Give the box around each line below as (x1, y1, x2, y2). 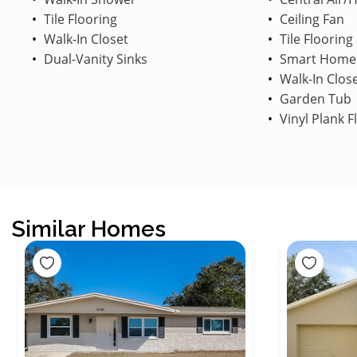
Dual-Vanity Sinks (41, 49, 147, 68)
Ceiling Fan (276, 10, 344, 28)
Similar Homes (12, 215, 166, 242)
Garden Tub (276, 89, 351, 108)
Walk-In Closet (41, 29, 128, 48)
